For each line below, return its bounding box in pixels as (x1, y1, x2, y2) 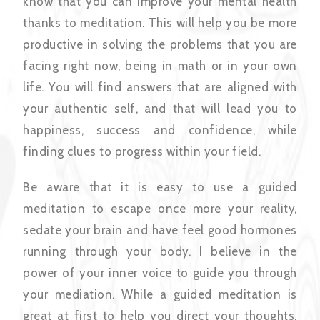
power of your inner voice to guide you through (23, 266, 297, 281)
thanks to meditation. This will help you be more (23, 16, 297, 31)
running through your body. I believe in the (23, 244, 297, 259)
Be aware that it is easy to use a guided (23, 180, 297, 195)
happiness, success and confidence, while (23, 123, 297, 138)
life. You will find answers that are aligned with (23, 80, 297, 95)
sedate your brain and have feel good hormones (23, 223, 297, 238)
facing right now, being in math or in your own (23, 59, 297, 74)
